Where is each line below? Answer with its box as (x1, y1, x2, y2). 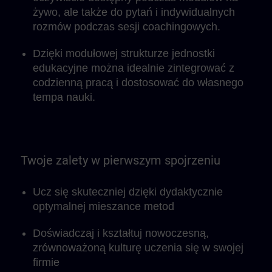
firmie (33, 256, 59, 268)
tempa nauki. (33, 91, 95, 103)
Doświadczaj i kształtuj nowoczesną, (33, 227, 209, 239)
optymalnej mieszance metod (33, 200, 174, 212)
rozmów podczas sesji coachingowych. (33, 21, 220, 33)
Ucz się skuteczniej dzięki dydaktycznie (33, 186, 223, 198)
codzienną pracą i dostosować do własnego (33, 76, 243, 89)
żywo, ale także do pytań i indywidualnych (33, 6, 235, 18)
